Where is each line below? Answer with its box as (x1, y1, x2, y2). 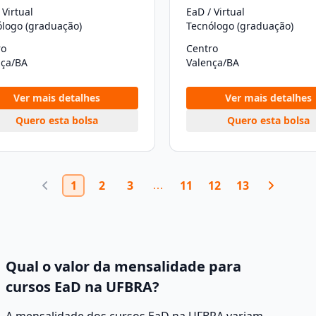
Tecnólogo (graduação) (186, 19, 293, 32)
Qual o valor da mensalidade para (6, 257, 241, 276)
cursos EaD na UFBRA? (6, 277, 159, 296)
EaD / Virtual (186, 5, 245, 18)
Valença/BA (186, 56, 239, 69)
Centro (186, 42, 218, 55)
